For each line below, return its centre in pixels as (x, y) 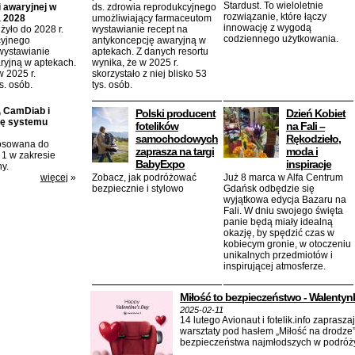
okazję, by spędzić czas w (279, 233)
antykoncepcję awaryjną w (149, 40)
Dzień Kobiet (316, 113)
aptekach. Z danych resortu (150, 52)
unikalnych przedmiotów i (278, 255)
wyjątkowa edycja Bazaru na (285, 200)
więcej (54, 177)
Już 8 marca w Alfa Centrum (283, 177)
